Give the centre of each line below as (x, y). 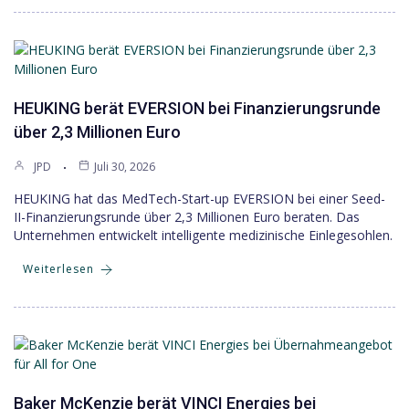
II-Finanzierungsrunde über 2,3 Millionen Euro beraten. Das (187, 217)
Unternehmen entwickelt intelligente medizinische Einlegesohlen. (203, 235)
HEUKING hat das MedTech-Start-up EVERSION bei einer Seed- (199, 199)
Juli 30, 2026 (125, 167)
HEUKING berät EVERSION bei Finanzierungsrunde (197, 108)
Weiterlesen (58, 269)
